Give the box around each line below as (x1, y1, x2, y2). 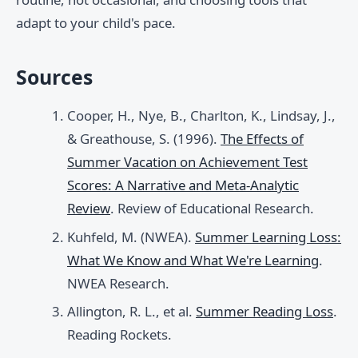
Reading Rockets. (67, 325, 172, 344)
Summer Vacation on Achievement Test (67, 153, 308, 172)
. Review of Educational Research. (110, 199, 314, 218)
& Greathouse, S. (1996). (67, 129, 221, 149)
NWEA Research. (67, 273, 169, 292)
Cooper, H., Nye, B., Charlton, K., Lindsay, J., (67, 106, 336, 125)
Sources (16, 63, 93, 91)
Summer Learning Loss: (195, 227, 341, 246)
